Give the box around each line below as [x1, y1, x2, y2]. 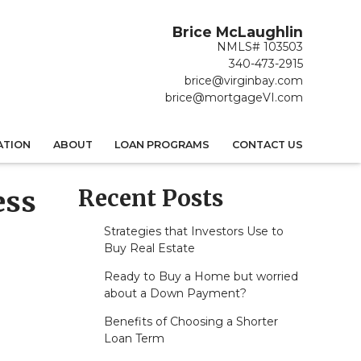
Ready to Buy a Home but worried [103, 269, 298, 284]
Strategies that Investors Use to [103, 224, 284, 239]
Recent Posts [78, 184, 223, 214]
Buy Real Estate [103, 241, 195, 256]
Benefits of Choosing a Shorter [103, 314, 278, 330]
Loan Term [103, 331, 164, 346]
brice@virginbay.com [185, 73, 303, 88]
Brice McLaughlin [172, 23, 303, 40]
